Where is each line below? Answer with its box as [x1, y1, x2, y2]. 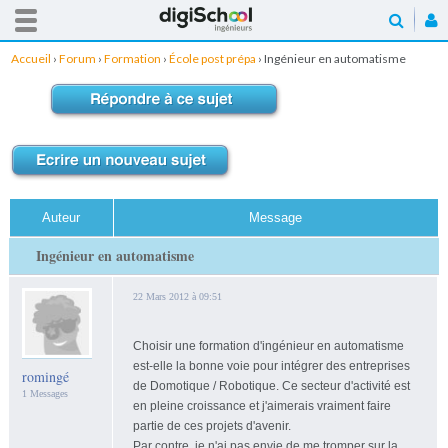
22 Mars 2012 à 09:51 [132, 290, 222, 302]
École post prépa [168, 50, 256, 66]
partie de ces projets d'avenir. [132, 418, 291, 433]
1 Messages [21, 387, 68, 399]
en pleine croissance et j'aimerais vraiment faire [132, 398, 391, 413]
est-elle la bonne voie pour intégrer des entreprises [132, 358, 410, 373]
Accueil [10, 50, 51, 66]
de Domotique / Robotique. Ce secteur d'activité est [132, 378, 410, 393]
